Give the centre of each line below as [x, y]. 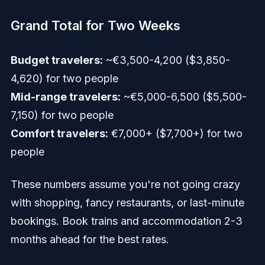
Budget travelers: [56, 60]
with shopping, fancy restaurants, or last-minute [127, 203]
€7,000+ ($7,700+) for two [175, 134]
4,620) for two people [64, 79]
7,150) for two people [62, 115]
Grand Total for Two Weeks [95, 26]
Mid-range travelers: [65, 97]
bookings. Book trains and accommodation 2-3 [126, 221]
